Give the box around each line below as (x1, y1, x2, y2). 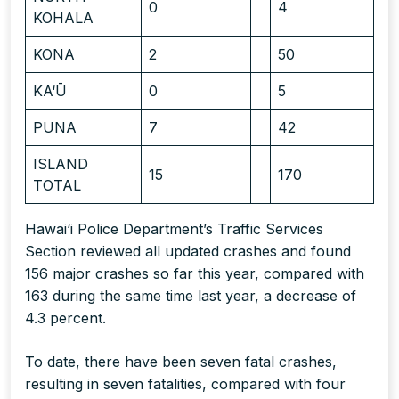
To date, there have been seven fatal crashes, (25, 353, 337, 371)
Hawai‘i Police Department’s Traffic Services (25, 220, 323, 239)
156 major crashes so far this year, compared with (25, 265, 364, 283)
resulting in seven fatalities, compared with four (25, 375, 346, 394)
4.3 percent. (25, 309, 106, 328)
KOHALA (33, 9, 94, 28)
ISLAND (33, 155, 88, 174)
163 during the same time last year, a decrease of (25, 287, 356, 305)
